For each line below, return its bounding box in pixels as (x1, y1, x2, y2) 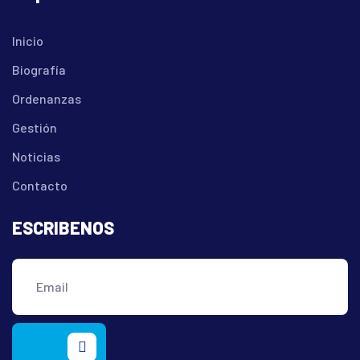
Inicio (12, 32, 43, 48)
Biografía (12, 61, 66, 77)
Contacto (12, 177, 67, 193)
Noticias (12, 148, 60, 164)
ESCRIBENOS (12, 216, 114, 238)
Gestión (12, 119, 57, 135)
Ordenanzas (12, 90, 81, 106)
